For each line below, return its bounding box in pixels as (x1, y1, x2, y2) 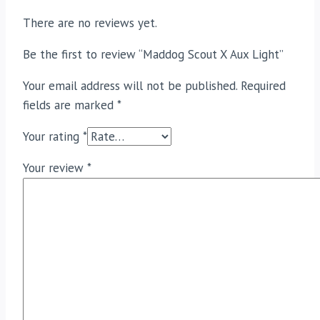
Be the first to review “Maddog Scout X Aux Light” (23, 46, 284, 63)
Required (241, 78, 286, 94)
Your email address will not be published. (23, 78, 237, 94)
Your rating (23, 129, 83, 145)
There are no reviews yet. (23, 15, 157, 31)
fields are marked (23, 97, 117, 114)
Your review (23, 160, 87, 176)
